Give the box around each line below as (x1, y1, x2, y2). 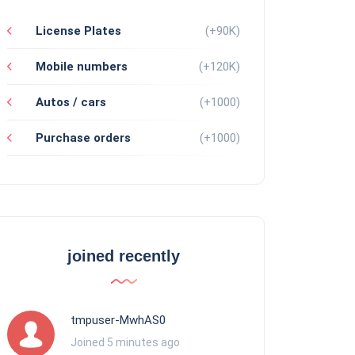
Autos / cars (32, 94, 106, 109)
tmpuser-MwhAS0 (71, 312, 166, 327)
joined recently (67, 246, 180, 265)
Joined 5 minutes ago (71, 335, 180, 349)
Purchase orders (32, 130, 131, 145)
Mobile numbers (32, 59, 128, 74)
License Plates (32, 23, 121, 38)
